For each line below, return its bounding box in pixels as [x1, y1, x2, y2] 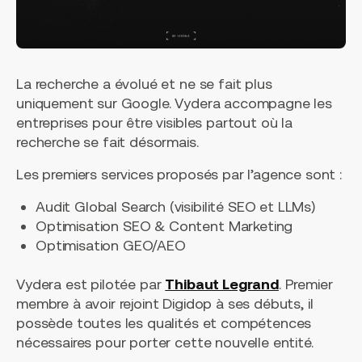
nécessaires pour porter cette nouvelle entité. [16, 334, 314, 351]
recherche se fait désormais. [16, 133, 199, 151]
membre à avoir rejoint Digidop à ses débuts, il [16, 295, 314, 313]
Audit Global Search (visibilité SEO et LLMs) [36, 198, 315, 216]
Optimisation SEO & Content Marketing [36, 217, 293, 235]
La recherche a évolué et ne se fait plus [16, 75, 272, 93]
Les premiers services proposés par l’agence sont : [16, 166, 342, 183]
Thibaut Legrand [165, 276, 279, 293]
